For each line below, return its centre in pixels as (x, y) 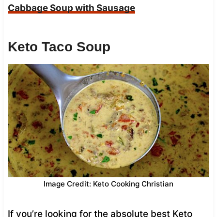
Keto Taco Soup (59, 46)
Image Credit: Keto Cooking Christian (108, 184)
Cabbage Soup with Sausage (71, 8)
